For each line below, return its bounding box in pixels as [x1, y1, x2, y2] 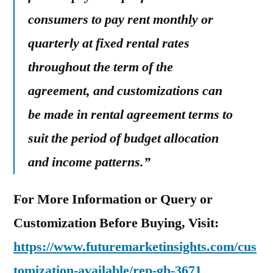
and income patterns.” [28, 154, 151, 171]
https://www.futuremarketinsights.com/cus [13, 238, 257, 255]
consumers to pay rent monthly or [28, 11, 213, 28]
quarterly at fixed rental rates [28, 35, 190, 52]
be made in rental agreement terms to [28, 106, 233, 123]
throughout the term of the [28, 58, 173, 76]
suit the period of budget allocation [28, 130, 219, 147]
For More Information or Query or [13, 191, 213, 208]
